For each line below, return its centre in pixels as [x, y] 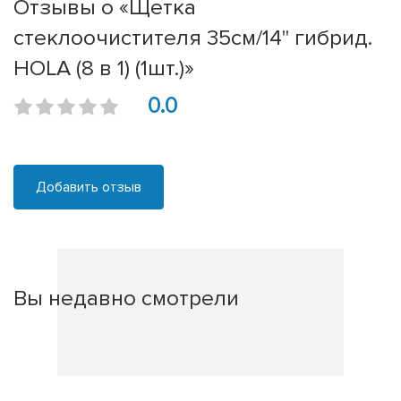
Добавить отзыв [89, 188]
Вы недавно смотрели [126, 299]
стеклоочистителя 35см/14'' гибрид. [193, 38]
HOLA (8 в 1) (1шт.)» [104, 68]
